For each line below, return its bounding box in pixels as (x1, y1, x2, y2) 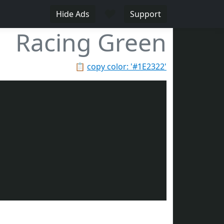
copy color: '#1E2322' (87, 61, 166, 72)
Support (130, 8, 161, 19)
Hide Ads (56, 8, 89, 19)
